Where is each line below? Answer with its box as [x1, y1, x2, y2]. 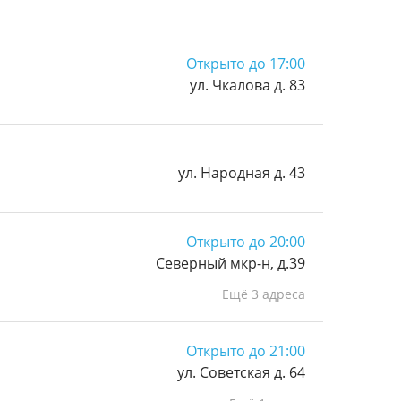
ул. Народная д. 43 [178, 163, 305, 183]
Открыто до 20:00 [186, 232, 305, 252]
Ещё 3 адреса [222, 286, 305, 303]
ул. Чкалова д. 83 [190, 75, 305, 95]
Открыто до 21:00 [186, 341, 305, 361]
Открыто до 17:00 [186, 54, 305, 73]
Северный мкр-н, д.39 [156, 253, 305, 273]
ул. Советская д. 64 [177, 363, 305, 382]
